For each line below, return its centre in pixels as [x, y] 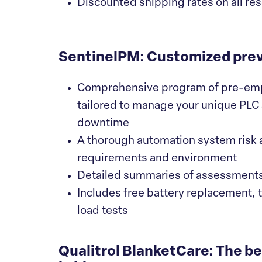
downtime [103, 124]
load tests [103, 211]
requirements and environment [157, 159]
